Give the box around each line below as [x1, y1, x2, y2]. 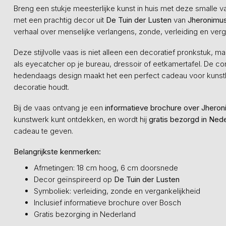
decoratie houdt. [14, 82, 69, 92]
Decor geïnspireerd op [34, 175, 114, 184]
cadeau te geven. [14, 126, 73, 136]
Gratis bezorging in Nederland [34, 209, 136, 219]
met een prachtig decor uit [14, 15, 106, 25]
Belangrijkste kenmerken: [14, 147, 101, 156]
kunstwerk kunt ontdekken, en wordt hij [14, 115, 149, 124]
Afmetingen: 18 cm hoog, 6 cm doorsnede [34, 163, 178, 173]
